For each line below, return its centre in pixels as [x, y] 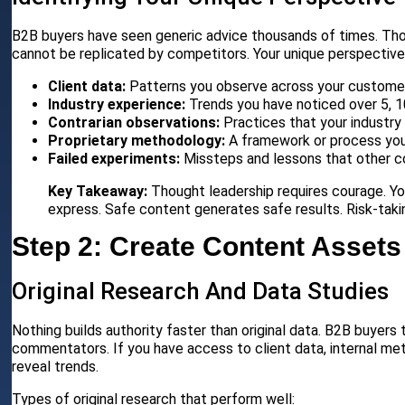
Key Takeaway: [98, 192]
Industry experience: [117, 105]
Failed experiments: [114, 159]
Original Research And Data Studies [201, 292]
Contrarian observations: [134, 123]
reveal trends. [56, 367]
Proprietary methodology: [137, 141]
